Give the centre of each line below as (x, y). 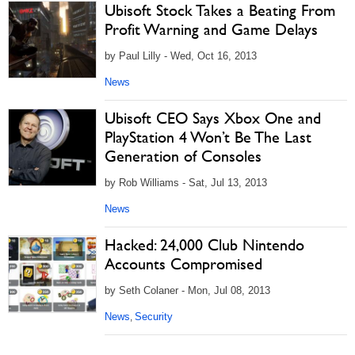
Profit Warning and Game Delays (211, 29)
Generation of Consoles (183, 156)
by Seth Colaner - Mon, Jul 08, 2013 (187, 290)
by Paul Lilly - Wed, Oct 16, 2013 (181, 56)
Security (154, 317)
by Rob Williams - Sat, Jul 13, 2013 (186, 183)
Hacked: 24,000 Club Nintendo (204, 245)
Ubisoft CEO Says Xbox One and (213, 118)
